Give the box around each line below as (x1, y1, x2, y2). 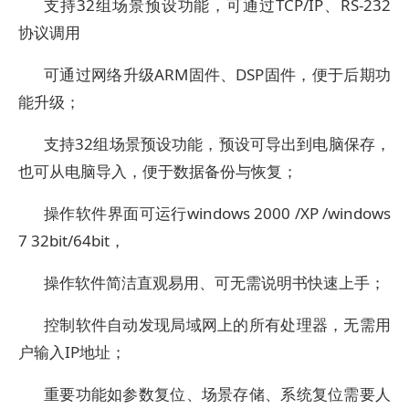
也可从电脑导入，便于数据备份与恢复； (18, 161, 298, 182)
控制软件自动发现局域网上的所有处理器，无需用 (44, 314, 391, 335)
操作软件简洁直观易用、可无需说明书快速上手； (44, 272, 385, 293)
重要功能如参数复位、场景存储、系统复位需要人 (44, 383, 391, 404)
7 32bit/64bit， (18, 230, 125, 251)
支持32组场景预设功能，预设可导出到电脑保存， (44, 133, 391, 154)
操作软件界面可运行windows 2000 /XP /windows (44, 203, 391, 224)
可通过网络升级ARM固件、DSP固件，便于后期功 (44, 64, 391, 85)
